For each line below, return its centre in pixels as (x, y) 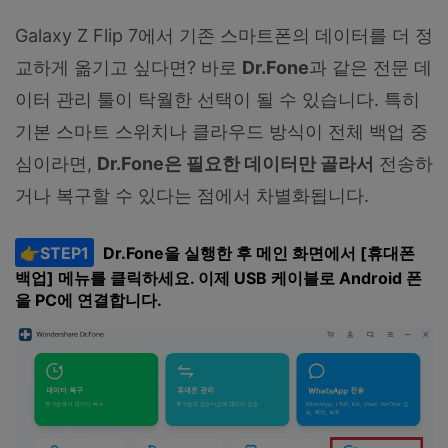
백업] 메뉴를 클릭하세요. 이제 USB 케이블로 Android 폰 (218, 278)
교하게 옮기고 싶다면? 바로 (128, 68)
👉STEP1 (54, 252)
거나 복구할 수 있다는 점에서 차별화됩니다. (192, 196)
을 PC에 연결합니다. (88, 300)
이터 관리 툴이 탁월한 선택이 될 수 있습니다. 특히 (217, 100)
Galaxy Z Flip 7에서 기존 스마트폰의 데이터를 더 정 (224, 36)
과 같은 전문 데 (370, 68)
